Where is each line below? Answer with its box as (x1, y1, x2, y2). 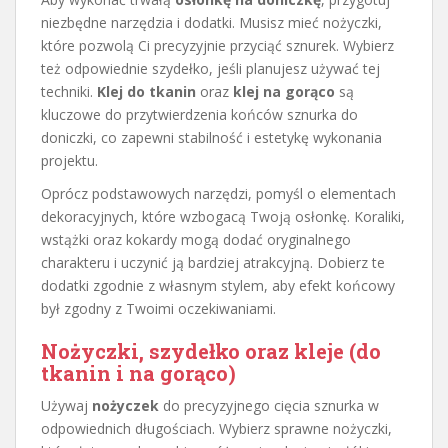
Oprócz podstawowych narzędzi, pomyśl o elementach (41, 183, 396, 203)
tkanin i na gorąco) (41, 359, 236, 386)
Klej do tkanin (97, 81, 196, 101)
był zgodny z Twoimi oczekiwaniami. (41, 298, 276, 318)
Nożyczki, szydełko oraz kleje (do (41, 337, 381, 364)
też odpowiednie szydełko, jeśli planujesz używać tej (41, 58, 380, 78)
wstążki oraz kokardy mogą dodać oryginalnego (41, 229, 351, 249)
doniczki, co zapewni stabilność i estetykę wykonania (41, 127, 382, 147)
